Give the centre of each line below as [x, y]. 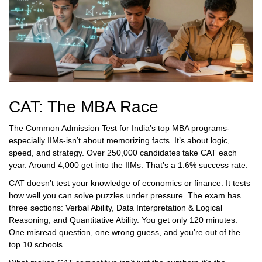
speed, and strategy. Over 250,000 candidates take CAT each [123, 153]
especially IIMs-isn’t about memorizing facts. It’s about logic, [119, 141]
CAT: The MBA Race [84, 107]
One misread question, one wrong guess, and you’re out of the [125, 232]
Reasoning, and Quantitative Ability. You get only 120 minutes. [123, 220]
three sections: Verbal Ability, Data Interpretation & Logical [116, 208]
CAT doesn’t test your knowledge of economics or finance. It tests [130, 183]
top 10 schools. [37, 245]
